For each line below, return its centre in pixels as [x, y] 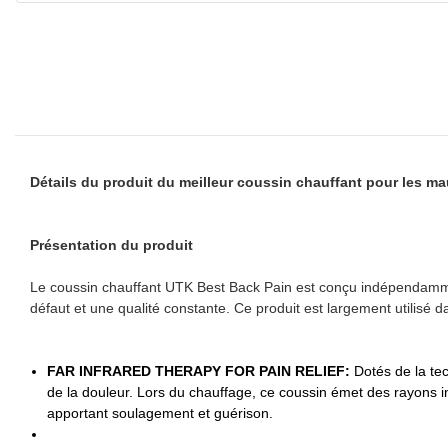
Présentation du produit [111, 244]
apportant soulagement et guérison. [159, 412]
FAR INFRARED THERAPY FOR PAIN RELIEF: [200, 370]
